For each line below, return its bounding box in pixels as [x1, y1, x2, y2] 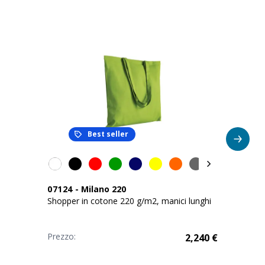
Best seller [88, 129, 128, 139]
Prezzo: [47, 231, 76, 242]
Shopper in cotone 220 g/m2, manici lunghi [47, 195, 211, 206]
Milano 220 [81, 183, 126, 195]
